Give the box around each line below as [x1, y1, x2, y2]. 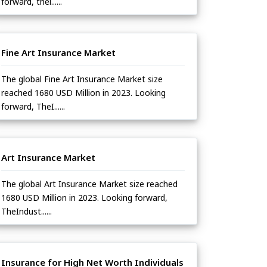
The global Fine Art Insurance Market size [1, 73, 163, 85]
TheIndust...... [1, 206, 52, 218]
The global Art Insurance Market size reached [1, 178, 178, 190]
